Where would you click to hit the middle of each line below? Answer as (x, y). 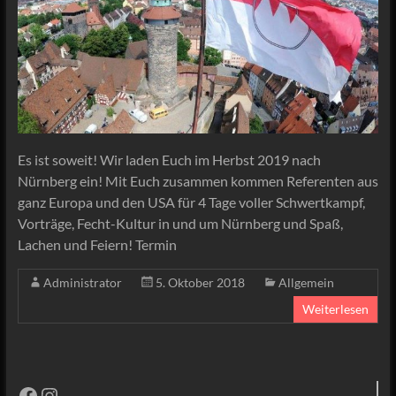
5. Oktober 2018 (200, 282)
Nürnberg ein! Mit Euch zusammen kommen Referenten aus (198, 180)
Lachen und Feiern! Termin (97, 244)
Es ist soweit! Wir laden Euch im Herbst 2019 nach (169, 159)
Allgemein (306, 282)
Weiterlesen (336, 308)
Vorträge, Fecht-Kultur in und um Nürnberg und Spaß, (180, 223)
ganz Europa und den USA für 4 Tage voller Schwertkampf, (191, 202)
